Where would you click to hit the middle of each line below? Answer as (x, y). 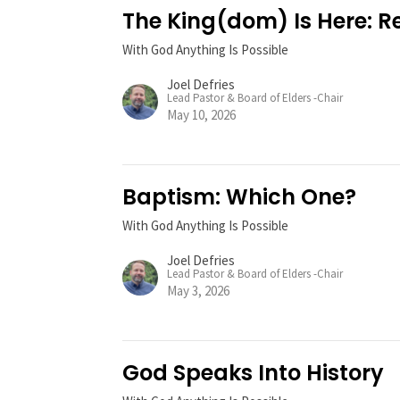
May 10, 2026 (202, 115)
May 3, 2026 (199, 291)
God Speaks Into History (254, 373)
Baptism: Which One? (240, 197)
